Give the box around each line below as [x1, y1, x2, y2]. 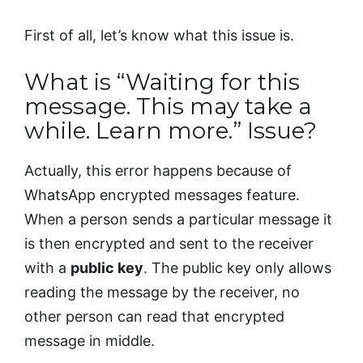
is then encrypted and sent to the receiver [24, 234, 314, 252]
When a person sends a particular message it [24, 210, 332, 228]
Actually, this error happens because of [24, 161, 292, 179]
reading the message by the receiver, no [24, 283, 300, 301]
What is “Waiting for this [24, 67, 300, 96]
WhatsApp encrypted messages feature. [24, 186, 300, 203]
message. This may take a [24, 92, 312, 120]
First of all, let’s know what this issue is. [24, 26, 294, 44]
